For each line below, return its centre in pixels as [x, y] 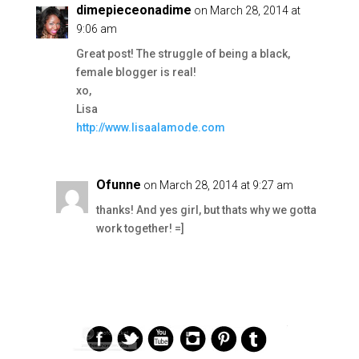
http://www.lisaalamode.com [150, 128]
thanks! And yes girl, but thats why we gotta [206, 210]
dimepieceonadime [133, 10]
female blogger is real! [136, 73]
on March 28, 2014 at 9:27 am [218, 186]
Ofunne [118, 185]
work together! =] [140, 229]
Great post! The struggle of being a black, [183, 54]
